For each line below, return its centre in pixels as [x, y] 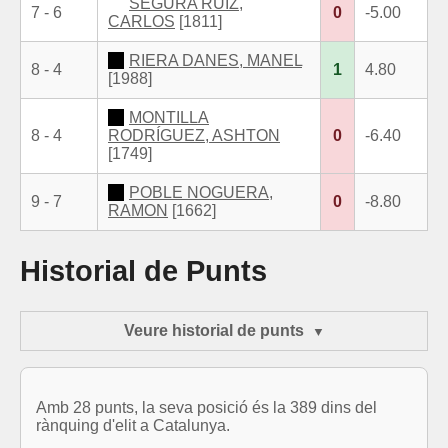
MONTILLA [169, 117]
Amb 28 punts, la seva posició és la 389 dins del [206, 408]
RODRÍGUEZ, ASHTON [194, 135]
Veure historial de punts [213, 331]
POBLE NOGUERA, [201, 192]
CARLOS [141, 21]
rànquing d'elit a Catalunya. [133, 426]
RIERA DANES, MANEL [215, 60]
